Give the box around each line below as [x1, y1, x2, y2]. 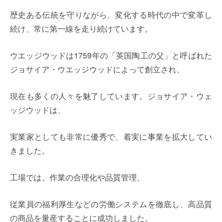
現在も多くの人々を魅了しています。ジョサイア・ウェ [10, 90, 212, 102]
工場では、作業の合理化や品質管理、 [10, 171, 145, 183]
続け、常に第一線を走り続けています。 [10, 23, 153, 35]
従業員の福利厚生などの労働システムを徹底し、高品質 [10, 198, 212, 210]
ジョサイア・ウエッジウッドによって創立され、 [10, 63, 184, 75]
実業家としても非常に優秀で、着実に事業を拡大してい [10, 131, 212, 143]
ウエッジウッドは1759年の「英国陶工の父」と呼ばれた [10, 50, 212, 61]
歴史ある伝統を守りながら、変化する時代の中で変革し [10, 9, 212, 21]
